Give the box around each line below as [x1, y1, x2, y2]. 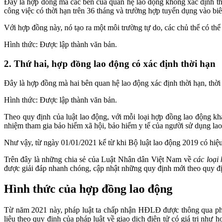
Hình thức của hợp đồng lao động [4, 182, 172, 196]
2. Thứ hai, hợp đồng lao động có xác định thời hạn [4, 58, 216, 69]
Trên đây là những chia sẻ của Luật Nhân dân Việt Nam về [4, 155, 194, 164]
